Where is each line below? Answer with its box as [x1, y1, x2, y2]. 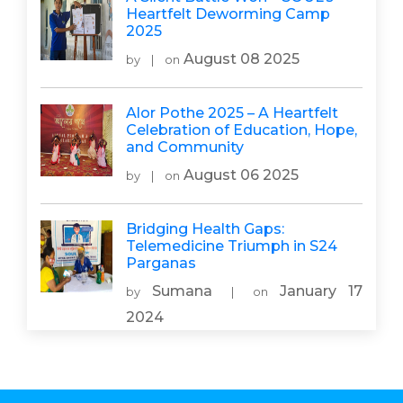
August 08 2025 [180, 50, 300, 67]
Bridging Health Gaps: [126, 220, 284, 237]
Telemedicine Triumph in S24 [126, 237, 337, 255]
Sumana [140, 282, 224, 300]
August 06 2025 [180, 166, 299, 184]
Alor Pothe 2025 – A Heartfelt [126, 104, 338, 121]
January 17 [268, 282, 363, 300]
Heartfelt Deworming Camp [126, 5, 330, 22]
